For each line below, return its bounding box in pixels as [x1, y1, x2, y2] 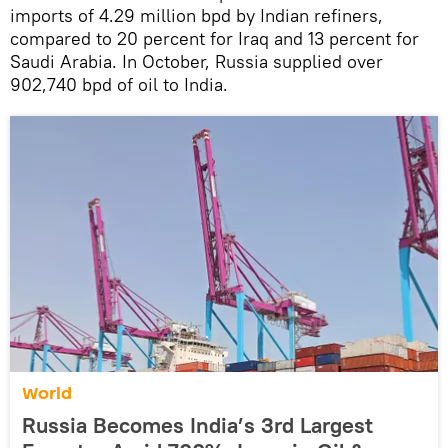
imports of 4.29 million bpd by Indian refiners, [10, 3, 383, 27]
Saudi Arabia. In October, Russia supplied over [10, 49, 383, 73]
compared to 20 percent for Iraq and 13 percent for [10, 26, 419, 50]
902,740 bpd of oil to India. [10, 72, 228, 96]
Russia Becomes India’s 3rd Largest [22, 410, 373, 439]
